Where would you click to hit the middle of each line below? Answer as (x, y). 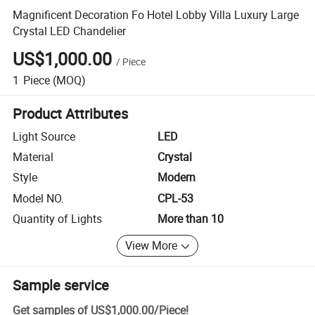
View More (152, 246)
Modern (176, 178)
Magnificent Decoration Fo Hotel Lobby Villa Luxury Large (156, 14)
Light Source (44, 136)
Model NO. (39, 198)
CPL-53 (175, 198)
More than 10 (191, 219)
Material (33, 157)
